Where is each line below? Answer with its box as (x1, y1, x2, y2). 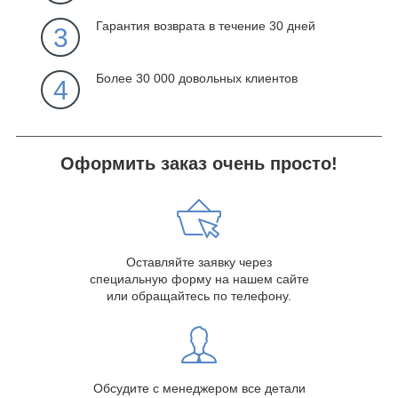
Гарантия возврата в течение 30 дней (96, 19, 315, 34)
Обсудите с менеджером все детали (92, 381, 306, 396)
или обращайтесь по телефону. (107, 289, 291, 304)
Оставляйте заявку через (126, 255, 272, 270)
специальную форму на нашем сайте (89, 272, 309, 287)
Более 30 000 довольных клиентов (96, 71, 298, 86)
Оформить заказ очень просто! (60, 154, 338, 174)
